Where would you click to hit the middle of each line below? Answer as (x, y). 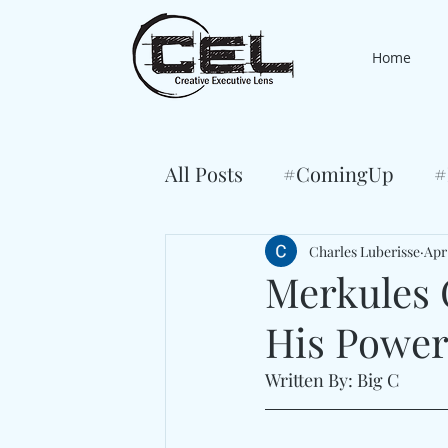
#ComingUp (338, 173)
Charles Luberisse (364, 251)
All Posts (204, 173)
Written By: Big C (334, 380)
